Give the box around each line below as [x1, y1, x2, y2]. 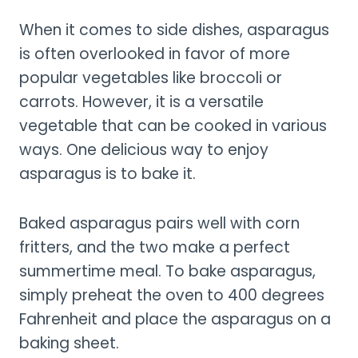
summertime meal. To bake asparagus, [19, 261, 316, 283]
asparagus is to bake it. [19, 163, 196, 185]
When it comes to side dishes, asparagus [19, 19, 329, 42]
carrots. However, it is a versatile [19, 91, 264, 113]
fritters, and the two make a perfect [19, 237, 290, 259]
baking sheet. [19, 332, 119, 355]
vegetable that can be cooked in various [19, 115, 327, 137]
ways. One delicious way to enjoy [19, 139, 268, 161]
